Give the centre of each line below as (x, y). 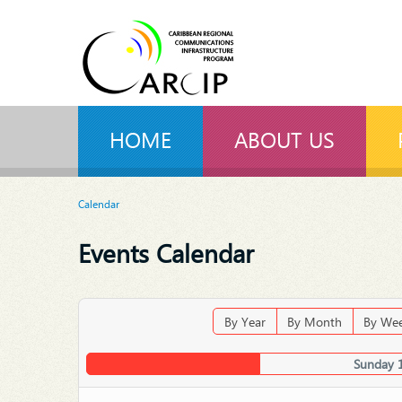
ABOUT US (284, 139)
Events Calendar (166, 252)
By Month (314, 322)
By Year (245, 322)
